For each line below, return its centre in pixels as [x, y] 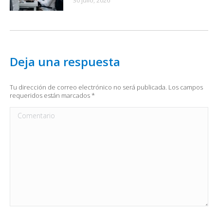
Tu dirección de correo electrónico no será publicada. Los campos [106, 87]
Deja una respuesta [65, 62]
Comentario [29, 113]
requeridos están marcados [51, 96]
